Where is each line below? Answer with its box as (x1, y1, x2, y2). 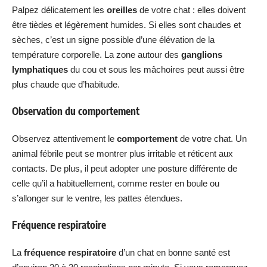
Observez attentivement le (12, 133, 117, 144)
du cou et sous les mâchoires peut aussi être (68, 64, 244, 74)
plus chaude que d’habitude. (12, 79, 120, 89)
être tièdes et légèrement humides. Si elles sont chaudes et (12, 19, 241, 30)
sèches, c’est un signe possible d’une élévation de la (12, 34, 215, 45)
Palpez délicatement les (12, 4, 107, 15)
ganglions (181, 49, 222, 60)
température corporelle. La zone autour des (12, 49, 181, 60)
